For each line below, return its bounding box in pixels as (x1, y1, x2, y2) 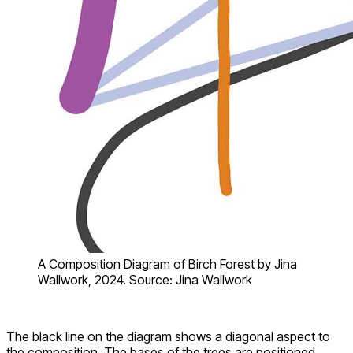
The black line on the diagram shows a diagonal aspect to (6, 328, 330, 344)
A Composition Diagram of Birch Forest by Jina (38, 255, 297, 272)
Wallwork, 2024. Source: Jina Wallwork (38, 271, 252, 288)
